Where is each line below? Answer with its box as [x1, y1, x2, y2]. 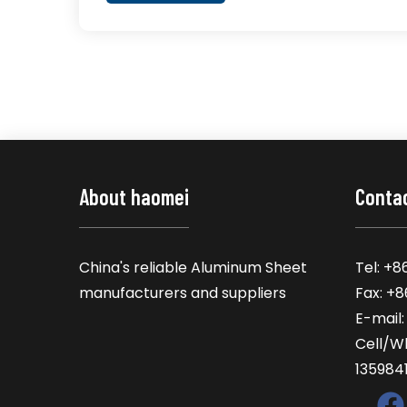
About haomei [79, 184, 189, 210]
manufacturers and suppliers [79, 283, 286, 303]
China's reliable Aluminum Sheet [79, 257, 307, 278]
